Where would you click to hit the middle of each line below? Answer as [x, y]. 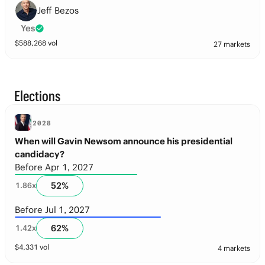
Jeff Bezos [58, 10]
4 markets [234, 248]
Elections [37, 96]
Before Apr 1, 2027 [54, 167]
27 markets [232, 44]
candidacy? [40, 154]
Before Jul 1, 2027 [52, 210]
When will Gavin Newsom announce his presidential [124, 141]
